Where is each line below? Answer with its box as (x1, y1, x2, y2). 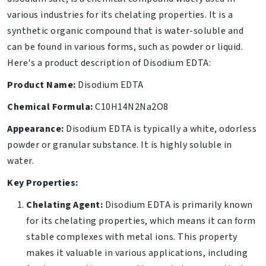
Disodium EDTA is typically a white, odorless (64, 123, 256, 135)
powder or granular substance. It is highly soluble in (7, 139, 232, 151)
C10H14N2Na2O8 (93, 101, 169, 113)
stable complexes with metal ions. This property (26, 231, 237, 243)
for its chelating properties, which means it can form (26, 215, 256, 227)
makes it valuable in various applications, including (26, 247, 248, 259)
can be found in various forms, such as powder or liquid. (7, 41, 243, 53)
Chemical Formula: (7, 101, 93, 113)
